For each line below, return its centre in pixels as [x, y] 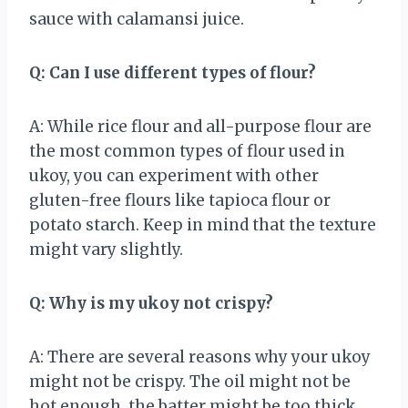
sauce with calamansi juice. [137, 19]
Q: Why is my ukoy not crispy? [151, 303]
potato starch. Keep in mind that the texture [203, 224]
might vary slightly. [106, 249]
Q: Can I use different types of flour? [173, 72]
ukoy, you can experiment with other [174, 175]
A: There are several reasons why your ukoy [200, 357]
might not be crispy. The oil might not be [190, 381]
